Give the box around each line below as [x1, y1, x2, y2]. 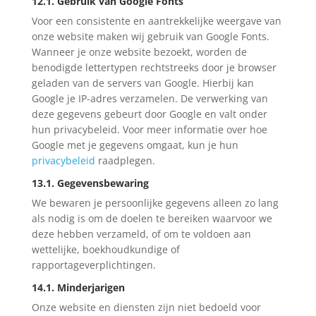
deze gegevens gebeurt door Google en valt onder [31, 107, 267, 121]
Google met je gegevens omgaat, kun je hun [31, 138, 238, 152]
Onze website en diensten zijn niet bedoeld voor [31, 300, 261, 314]
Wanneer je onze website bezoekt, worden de [31, 44, 247, 59]
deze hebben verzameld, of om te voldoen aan [31, 226, 251, 241]
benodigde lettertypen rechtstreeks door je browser [31, 60, 276, 74]
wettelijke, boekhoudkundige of [31, 242, 180, 256]
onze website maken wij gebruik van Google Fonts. [31, 29, 269, 43]
